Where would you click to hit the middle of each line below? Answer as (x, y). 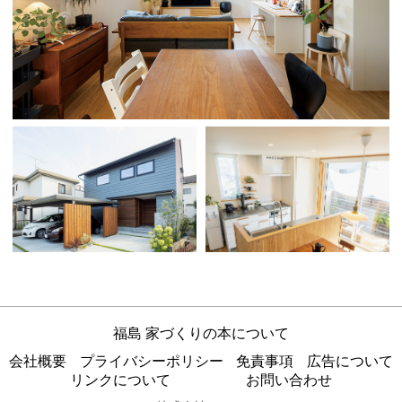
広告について (350, 361)
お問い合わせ (288, 380)
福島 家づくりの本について (201, 333)
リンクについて (121, 380)
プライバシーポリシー (151, 361)
